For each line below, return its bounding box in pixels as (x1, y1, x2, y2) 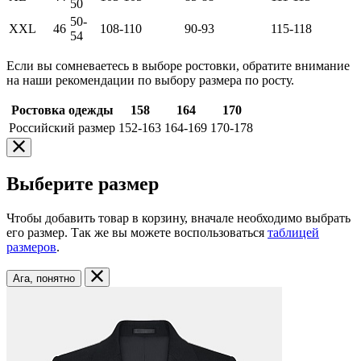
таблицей (268, 225, 319, 239)
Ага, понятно (36, 272, 75, 284)
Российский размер (9, 121, 115, 135)
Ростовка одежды (10, 103, 114, 118)
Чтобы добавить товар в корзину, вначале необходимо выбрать (6, 210, 351, 225)
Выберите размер (6, 173, 159, 195)
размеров (6, 239, 56, 254)
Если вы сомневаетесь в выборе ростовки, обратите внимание (6, 59, 350, 73)
